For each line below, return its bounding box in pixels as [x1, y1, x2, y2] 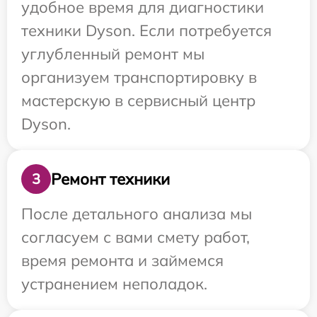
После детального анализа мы [21, 204, 252, 224]
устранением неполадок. [21, 274, 207, 294]
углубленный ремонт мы [21, 44, 204, 64]
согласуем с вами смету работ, [21, 227, 250, 247]
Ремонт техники [51, 168, 170, 189]
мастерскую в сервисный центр [21, 91, 255, 110]
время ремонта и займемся [21, 250, 224, 270]
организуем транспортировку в [21, 67, 257, 87]
